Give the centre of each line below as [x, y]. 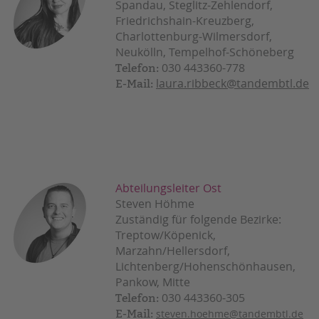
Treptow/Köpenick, [166, 235]
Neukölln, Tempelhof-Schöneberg [205, 52]
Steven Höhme [155, 204]
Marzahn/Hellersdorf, [173, 251]
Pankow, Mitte [153, 282]
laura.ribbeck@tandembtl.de [232, 84]
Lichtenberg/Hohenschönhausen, [205, 267]
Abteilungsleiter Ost [168, 188]
